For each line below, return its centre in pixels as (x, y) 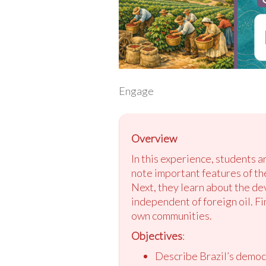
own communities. (171, 215)
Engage (136, 91)
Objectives (156, 235)
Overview (154, 138)
